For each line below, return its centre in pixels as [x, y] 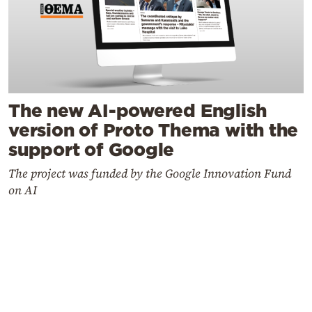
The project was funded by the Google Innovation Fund [150, 174]
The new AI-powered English [138, 111]
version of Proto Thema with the [154, 130]
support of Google [92, 150]
